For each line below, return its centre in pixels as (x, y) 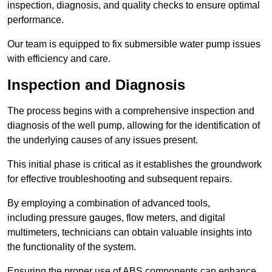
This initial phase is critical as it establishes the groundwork (134, 165)
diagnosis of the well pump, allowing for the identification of (134, 126)
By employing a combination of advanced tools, (109, 203)
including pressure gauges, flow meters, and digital (116, 218)
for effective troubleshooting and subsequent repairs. (120, 179)
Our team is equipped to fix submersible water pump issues (134, 44)
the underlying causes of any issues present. (103, 140)
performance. (36, 20)
